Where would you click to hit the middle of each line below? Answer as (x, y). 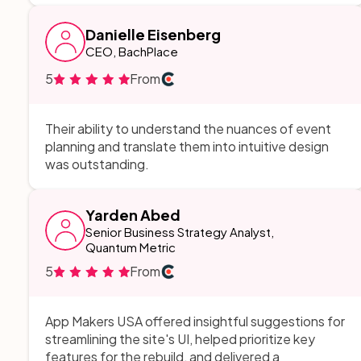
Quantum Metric (131, 247)
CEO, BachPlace (132, 51)
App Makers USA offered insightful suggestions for (195, 321)
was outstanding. (97, 164)
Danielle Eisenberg (153, 34)
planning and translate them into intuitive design (187, 146)
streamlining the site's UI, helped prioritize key (180, 339)
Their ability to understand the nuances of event (188, 129)
